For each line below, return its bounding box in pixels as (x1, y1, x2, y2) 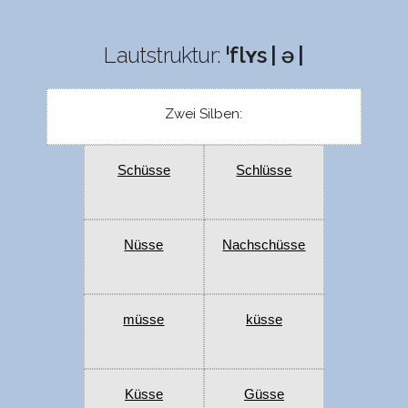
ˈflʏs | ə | (225, 42, 304, 69)
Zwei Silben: (165, 106, 243, 123)
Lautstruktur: (104, 42, 226, 69)
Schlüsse (236, 162, 292, 178)
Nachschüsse (222, 237, 306, 253)
